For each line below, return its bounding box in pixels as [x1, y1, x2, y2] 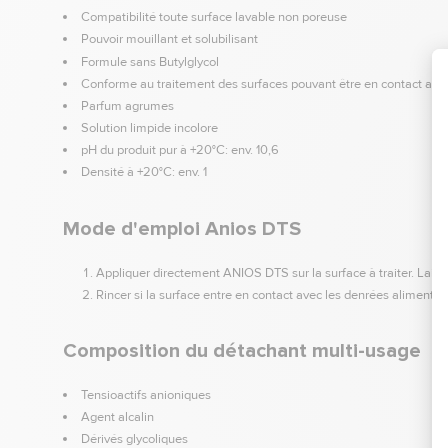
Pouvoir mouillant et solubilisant [80, 31, 258, 48]
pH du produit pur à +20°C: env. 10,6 [80, 142, 279, 159]
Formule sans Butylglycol [80, 53, 219, 70]
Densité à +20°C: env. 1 [80, 164, 207, 181]
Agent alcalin [80, 409, 154, 426]
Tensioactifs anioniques [80, 387, 211, 404]
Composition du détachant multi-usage [63, 339, 421, 364]
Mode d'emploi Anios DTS [63, 217, 301, 242]
